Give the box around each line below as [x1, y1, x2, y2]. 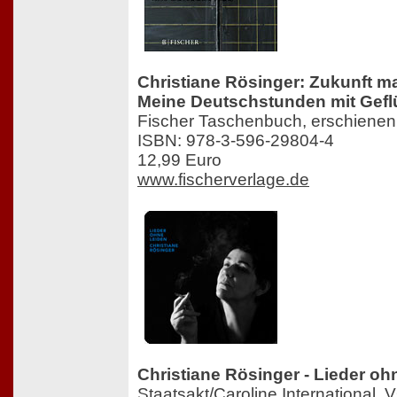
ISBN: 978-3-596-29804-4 [137, 131, 334, 151]
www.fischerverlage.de [137, 170, 309, 190]
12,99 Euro [137, 151, 222, 170]
